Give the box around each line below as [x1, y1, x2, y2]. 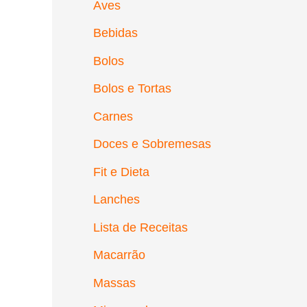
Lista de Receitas [93, 220, 188, 234]
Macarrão [93, 248, 145, 262]
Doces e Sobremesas [93, 137, 211, 151]
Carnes [93, 109, 133, 123]
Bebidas [93, 26, 138, 40]
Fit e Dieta [93, 164, 149, 179]
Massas [93, 275, 136, 290]
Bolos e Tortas [93, 82, 171, 96]
